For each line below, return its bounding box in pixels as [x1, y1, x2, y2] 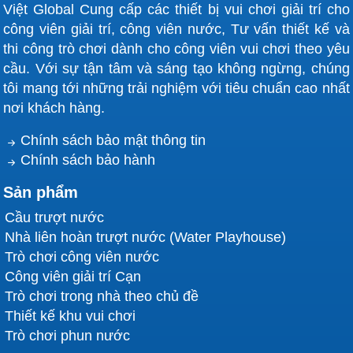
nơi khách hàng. [3, 100, 106, 117]
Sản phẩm [3, 184, 79, 202]
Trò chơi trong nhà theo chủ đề [5, 288, 199, 305]
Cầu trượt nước [5, 210, 105, 226]
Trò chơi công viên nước [5, 249, 160, 266]
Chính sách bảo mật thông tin [20, 132, 206, 149]
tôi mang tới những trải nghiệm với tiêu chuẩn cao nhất [3, 80, 350, 97]
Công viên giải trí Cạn [5, 269, 142, 285]
